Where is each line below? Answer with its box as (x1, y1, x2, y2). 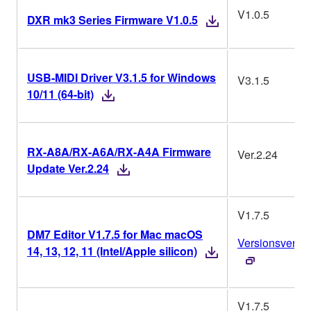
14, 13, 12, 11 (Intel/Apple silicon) (27, 243, 197, 260)
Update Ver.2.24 (27, 160, 109, 177)
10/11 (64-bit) (27, 86, 94, 103)
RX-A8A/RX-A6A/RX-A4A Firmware (27, 144, 211, 160)
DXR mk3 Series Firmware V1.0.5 (27, 12, 198, 28)
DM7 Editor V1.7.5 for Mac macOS (27, 226, 203, 243)
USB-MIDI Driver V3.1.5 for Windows (27, 69, 216, 86)
